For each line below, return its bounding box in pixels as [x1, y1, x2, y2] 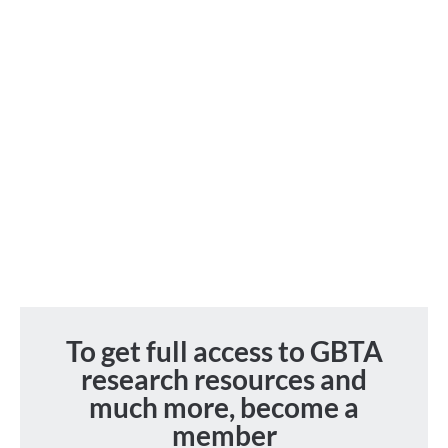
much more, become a [89, 390, 359, 424]
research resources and [81, 362, 367, 396]
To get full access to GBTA [65, 334, 383, 368]
